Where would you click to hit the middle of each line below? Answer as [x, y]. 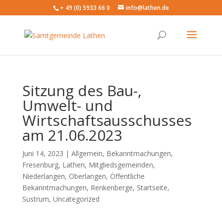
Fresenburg [40, 165]
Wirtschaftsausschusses [107, 120]
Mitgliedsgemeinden [121, 165]
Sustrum [35, 199]
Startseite [152, 188]
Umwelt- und [67, 105]
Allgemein [87, 153]
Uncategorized [76, 199]
